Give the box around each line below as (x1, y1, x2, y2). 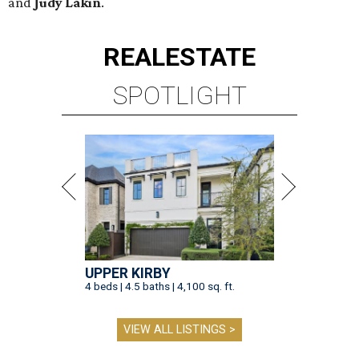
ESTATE (165, 42, 256, 72)
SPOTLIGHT (112, 80, 247, 111)
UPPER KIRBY (85, 265, 171, 281)
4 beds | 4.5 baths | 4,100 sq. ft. (85, 280, 235, 292)
